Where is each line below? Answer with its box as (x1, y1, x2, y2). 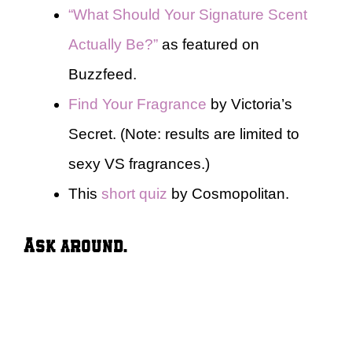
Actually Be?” (68, 36, 158, 53)
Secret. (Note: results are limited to (68, 126, 299, 142)
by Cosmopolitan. (167, 185, 289, 202)
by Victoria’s (207, 96, 292, 112)
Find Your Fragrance (68, 96, 207, 112)
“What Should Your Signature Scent (68, 6, 307, 23)
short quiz (101, 185, 167, 202)
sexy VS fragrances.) (68, 156, 210, 172)
